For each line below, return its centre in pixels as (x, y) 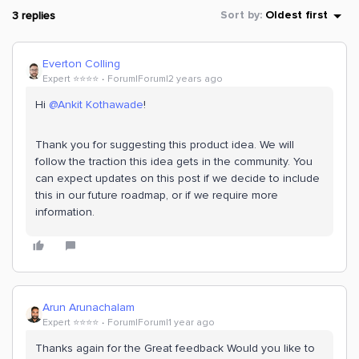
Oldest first (296, 16)
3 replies (34, 15)
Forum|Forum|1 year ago (161, 322)
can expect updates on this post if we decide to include (177, 178)
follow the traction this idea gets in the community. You (174, 161)
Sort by (240, 16)
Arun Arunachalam (89, 307)
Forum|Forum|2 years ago (165, 79)
